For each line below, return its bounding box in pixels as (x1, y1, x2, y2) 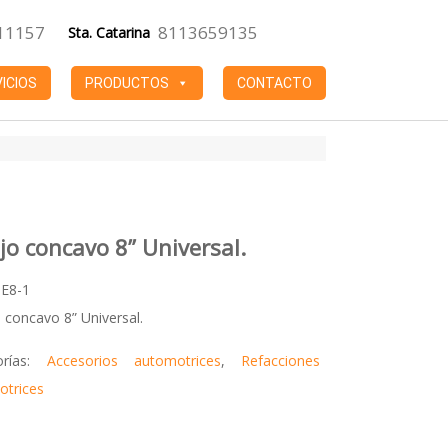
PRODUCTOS (85, 75, 169, 91)
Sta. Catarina (68, 23, 150, 42)
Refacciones (241, 351, 321, 370)
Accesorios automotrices (46, 351, 221, 370)
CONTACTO (237, 75, 312, 91)
